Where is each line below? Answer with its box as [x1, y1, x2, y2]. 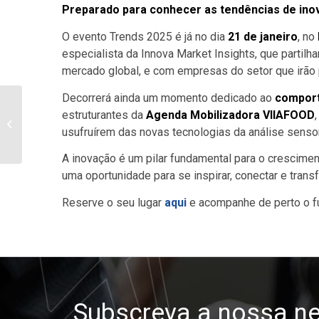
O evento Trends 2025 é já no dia [62, 30, 228, 44]
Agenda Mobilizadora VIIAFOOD [146, 108, 315, 122]
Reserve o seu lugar [62, 195, 164, 209]
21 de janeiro [228, 30, 298, 44]
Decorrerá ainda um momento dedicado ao [62, 90, 275, 105]
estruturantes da [62, 108, 146, 122]
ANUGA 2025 [25, 119, 79, 130]
